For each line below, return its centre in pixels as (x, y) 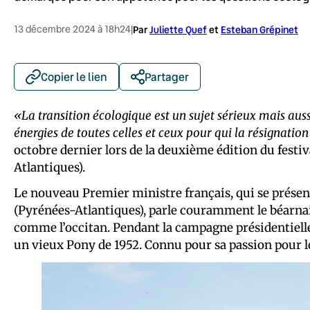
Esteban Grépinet (259, 29)
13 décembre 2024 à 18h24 (72, 29)
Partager (167, 76)
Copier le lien (74, 76)
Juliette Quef (178, 29)
